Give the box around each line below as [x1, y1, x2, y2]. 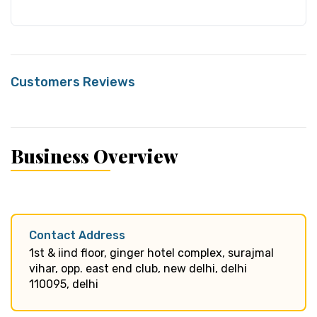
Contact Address [29, 228, 125, 242]
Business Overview [11, 143, 178, 168]
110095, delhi [29, 277, 98, 291]
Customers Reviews [11, 74, 135, 90]
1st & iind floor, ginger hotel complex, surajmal [29, 246, 274, 260]
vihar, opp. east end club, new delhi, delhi [29, 261, 247, 275]
